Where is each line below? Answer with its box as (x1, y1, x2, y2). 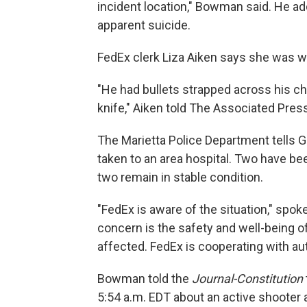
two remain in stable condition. (97, 170, 263, 184)
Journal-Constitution (192, 271, 303, 286)
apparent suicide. (97, 18, 191, 32)
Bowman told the (97, 271, 192, 286)
